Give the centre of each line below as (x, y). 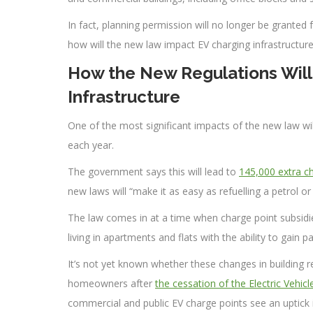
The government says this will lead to (153, 171)
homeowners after (111, 283)
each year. (91, 145)
